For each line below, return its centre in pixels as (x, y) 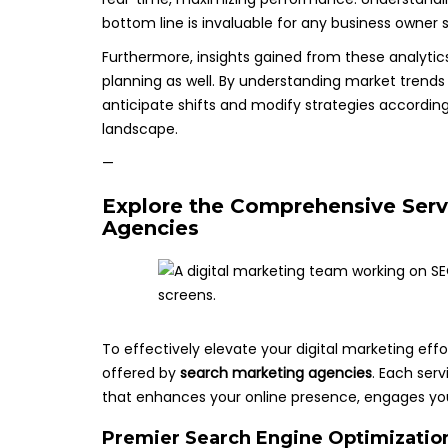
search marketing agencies (276, 373)
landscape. (140, 129)
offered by (141, 373)
